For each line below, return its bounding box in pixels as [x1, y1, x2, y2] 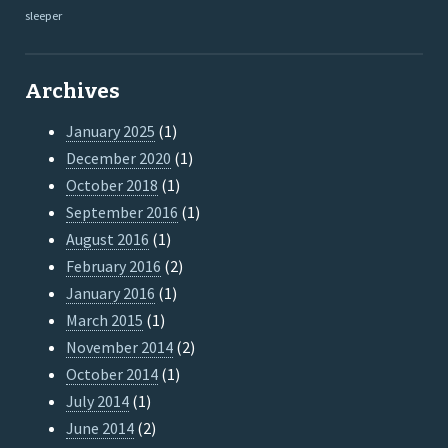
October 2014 [66, 364, 159, 385]
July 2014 [66, 391, 130, 412]
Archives [25, 79, 120, 104]
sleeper [25, 7, 62, 24]
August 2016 [66, 229, 150, 250]
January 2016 [66, 283, 156, 304]
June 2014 [66, 418, 135, 439]
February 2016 [66, 256, 162, 277]
